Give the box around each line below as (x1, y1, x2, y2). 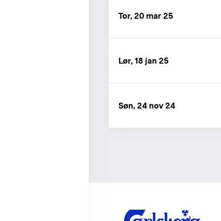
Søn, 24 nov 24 (118, 101, 175, 110)
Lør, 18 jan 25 (118, 56, 169, 66)
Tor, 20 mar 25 (118, 11, 173, 21)
